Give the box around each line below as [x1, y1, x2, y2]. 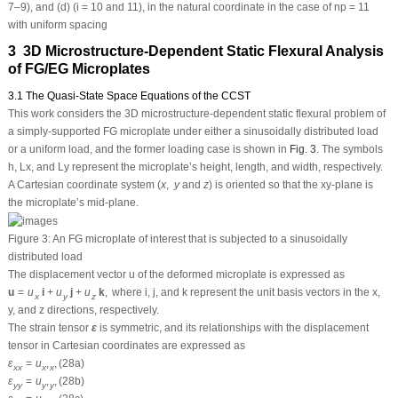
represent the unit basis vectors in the [187, 285, 373, 298]
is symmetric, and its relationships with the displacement [96, 321, 369, 334]
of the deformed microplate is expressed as [134, 267, 345, 281]
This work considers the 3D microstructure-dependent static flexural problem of [7, 107, 386, 120]
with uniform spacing [7, 18, 107, 31]
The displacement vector [7, 267, 129, 281]
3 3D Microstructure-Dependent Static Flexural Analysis [7, 43, 384, 59]
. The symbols [315, 142, 383, 155]
